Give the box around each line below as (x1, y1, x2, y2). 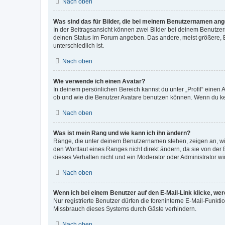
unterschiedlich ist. (53, 42, 104, 49)
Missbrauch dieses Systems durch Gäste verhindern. (53, 205, 196, 212)
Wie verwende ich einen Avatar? (53, 78, 145, 85)
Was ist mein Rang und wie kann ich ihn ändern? (53, 130, 190, 137)
